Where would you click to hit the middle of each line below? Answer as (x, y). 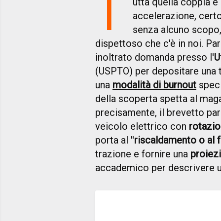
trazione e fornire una (143, 154)
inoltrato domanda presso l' (155, 57)
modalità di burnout (154, 85)
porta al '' (115, 140)
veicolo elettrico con (142, 127)
